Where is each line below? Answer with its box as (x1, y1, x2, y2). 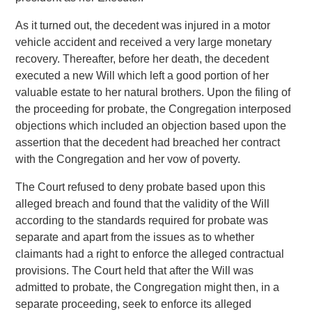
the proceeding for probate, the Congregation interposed (15, 103, 292, 116)
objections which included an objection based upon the (15, 120, 287, 132)
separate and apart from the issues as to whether (15, 231, 255, 244)
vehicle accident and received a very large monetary (15, 36, 272, 49)
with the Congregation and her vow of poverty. (15, 153, 241, 166)
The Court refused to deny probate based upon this (15, 181, 266, 194)
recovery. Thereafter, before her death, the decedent (15, 53, 270, 65)
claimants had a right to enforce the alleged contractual (15, 248, 285, 260)
